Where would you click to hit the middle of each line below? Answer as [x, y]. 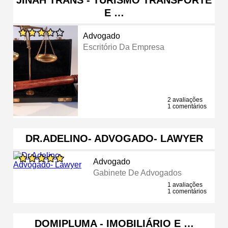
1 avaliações [185, 184]
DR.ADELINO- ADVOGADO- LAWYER [114, 138]
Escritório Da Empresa [124, 47]
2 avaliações [185, 99]
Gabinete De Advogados [137, 173]
